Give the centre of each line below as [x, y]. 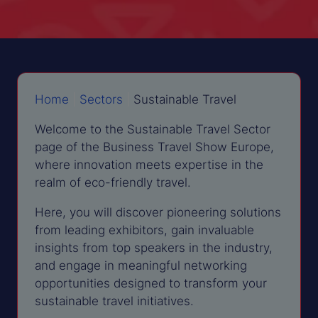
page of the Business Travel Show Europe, [154, 146]
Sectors [101, 98]
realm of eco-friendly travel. [113, 181]
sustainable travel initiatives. [114, 301]
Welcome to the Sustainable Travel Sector [153, 128]
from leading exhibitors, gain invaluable [144, 230]
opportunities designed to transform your [151, 283]
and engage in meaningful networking [141, 265]
